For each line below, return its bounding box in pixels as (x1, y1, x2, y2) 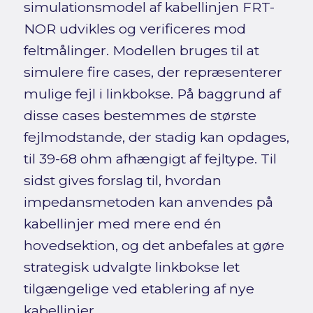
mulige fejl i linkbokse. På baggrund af (23, 85, 281, 103)
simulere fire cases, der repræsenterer (23, 64, 282, 81)
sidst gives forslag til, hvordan (23, 172, 221, 189)
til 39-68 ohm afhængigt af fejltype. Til (23, 150, 277, 168)
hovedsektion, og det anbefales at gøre (23, 237, 284, 254)
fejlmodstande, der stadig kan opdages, (23, 129, 289, 146)
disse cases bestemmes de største (23, 107, 256, 124)
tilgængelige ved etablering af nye (23, 280, 254, 298)
